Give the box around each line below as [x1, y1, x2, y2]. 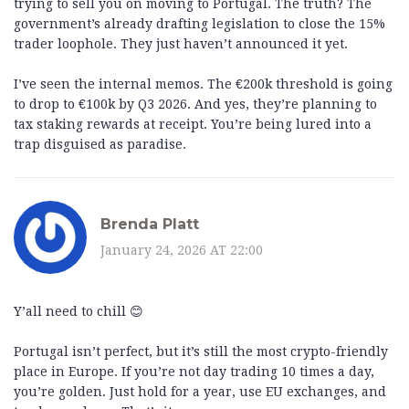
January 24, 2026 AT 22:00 [100, 242, 263, 257]
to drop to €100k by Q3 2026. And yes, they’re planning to [14, 97, 377, 112]
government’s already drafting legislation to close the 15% [14, 16, 385, 32]
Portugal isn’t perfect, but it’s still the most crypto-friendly [14, 344, 388, 360]
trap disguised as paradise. [14, 137, 186, 152]
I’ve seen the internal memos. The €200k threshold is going [14, 77, 393, 92]
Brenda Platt [100, 215, 199, 233]
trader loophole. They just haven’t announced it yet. [14, 37, 348, 52]
